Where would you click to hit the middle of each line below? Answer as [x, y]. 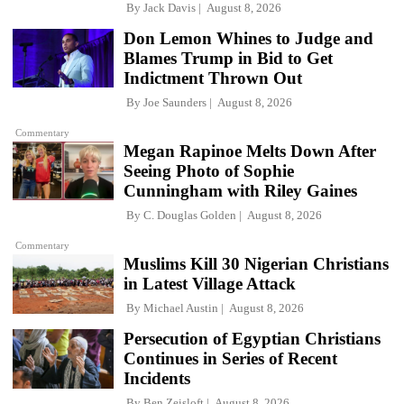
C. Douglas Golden [190, 215]
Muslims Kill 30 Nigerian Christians [256, 264]
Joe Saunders [175, 102]
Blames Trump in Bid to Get [228, 58]
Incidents [157, 379]
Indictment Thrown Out [213, 78]
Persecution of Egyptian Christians [252, 339]
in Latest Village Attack [210, 284]
